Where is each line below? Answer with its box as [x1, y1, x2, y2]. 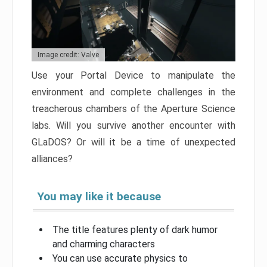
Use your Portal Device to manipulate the [32, 69, 235, 81]
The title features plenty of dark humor [52, 223, 218, 235]
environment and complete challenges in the [32, 86, 235, 98]
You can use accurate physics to [52, 252, 188, 264]
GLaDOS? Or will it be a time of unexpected [32, 136, 235, 148]
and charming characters [52, 238, 155, 250]
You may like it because [38, 189, 161, 203]
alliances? [32, 153, 73, 164]
